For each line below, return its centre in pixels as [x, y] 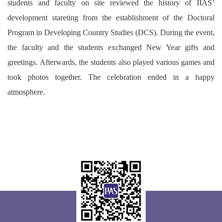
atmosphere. [26, 92]
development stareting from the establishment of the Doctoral [111, 18]
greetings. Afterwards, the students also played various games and [111, 62]
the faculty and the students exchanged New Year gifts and [111, 48]
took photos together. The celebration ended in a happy [111, 77]
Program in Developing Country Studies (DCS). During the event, [111, 33]
